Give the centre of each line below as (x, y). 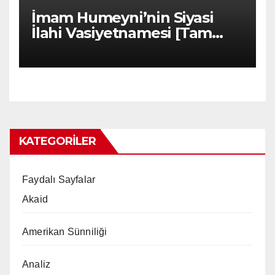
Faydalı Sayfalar (59, 180)
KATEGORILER (58, 141)
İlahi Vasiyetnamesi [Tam (122, 33)
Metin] (55, 48)
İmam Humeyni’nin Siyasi (122, 18)
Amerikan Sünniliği (65, 232)
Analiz (37, 265)
